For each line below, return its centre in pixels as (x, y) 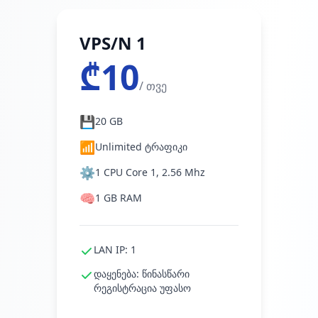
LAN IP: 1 (115, 250)
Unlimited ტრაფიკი (141, 147)
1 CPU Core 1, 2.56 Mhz (150, 172)
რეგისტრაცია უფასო (142, 288)
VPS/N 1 (113, 43)
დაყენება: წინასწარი (142, 274)
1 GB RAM (119, 198)
